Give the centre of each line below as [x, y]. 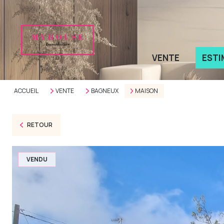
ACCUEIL [26, 91]
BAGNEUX [104, 91]
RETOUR [39, 125]
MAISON [147, 91]
